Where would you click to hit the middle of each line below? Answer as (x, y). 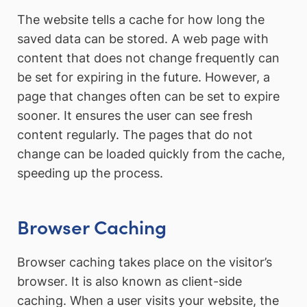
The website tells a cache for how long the (141, 20)
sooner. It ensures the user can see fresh (135, 115)
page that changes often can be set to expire (148, 96)
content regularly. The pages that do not (135, 135)
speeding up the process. (90, 173)
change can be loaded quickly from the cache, (151, 154)
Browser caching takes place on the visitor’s (145, 262)
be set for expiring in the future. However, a (144, 77)
